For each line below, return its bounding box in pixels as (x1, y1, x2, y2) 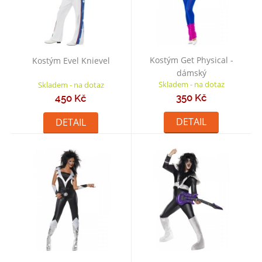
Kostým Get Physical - (149, 54, 233, 66)
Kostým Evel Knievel (32, 55, 110, 67)
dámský (176, 67, 206, 79)
